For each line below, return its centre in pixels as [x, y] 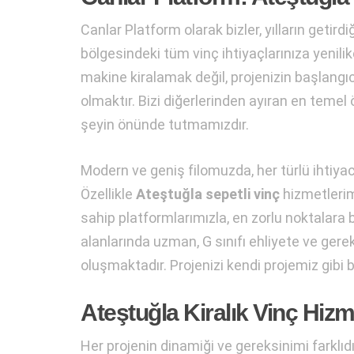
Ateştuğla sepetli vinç [208, 194]
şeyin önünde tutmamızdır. [165, 125]
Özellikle [108, 194]
